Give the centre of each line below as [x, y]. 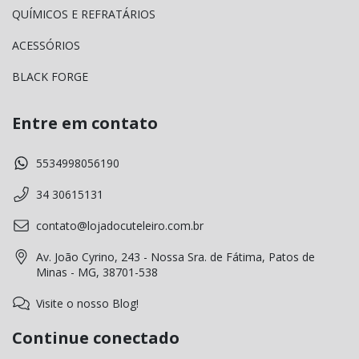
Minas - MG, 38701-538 [97, 272]
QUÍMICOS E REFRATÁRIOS [84, 14]
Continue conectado [96, 337]
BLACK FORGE [50, 77]
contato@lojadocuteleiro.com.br [120, 225]
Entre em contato [85, 123]
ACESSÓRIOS [46, 46]
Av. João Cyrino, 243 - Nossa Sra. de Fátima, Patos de [175, 256]
